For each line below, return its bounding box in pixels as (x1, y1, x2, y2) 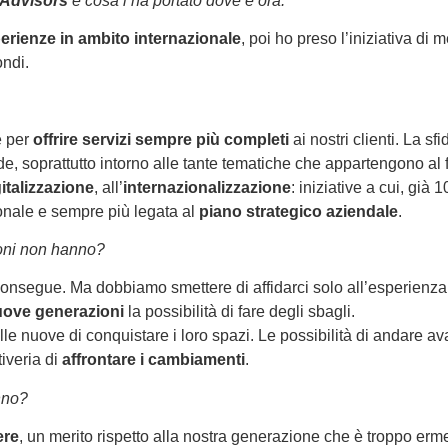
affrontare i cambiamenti (62, 351, 245, 369)
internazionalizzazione (123, 178, 291, 196)
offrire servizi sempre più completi (33, 130, 293, 148)
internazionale (130, 29, 241, 47)
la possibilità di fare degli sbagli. (124, 303, 355, 321)
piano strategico (199, 202, 322, 220)
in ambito (60, 29, 130, 47)
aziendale (322, 202, 398, 220)
